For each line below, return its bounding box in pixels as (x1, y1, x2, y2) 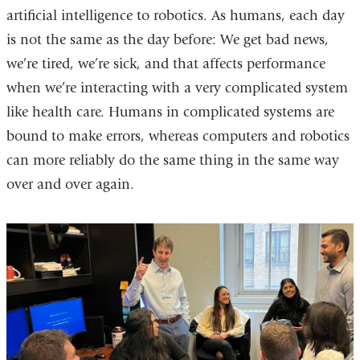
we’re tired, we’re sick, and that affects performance (6, 55, 325, 72)
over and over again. (6, 175, 134, 193)
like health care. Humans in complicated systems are (6, 103, 334, 121)
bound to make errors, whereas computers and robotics (6, 127, 350, 145)
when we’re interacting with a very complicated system (6, 79, 348, 96)
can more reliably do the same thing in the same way (6, 151, 339, 169)
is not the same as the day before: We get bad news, (6, 31, 329, 48)
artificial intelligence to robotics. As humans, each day (6, 6, 345, 24)
